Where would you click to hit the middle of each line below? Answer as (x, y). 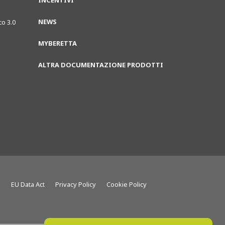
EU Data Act (28, 184)
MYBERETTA (58, 43)
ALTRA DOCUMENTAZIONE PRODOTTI (101, 65)
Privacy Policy (76, 184)
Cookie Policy (127, 184)
